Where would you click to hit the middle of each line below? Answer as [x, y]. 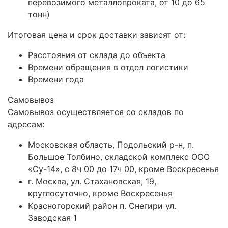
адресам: [26, 124]
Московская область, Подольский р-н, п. [111, 145]
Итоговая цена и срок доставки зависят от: [96, 35]
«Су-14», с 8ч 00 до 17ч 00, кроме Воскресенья [123, 169]
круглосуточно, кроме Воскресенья [100, 193]
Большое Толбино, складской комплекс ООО [119, 157]
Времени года [56, 79]
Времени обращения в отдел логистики [108, 67]
